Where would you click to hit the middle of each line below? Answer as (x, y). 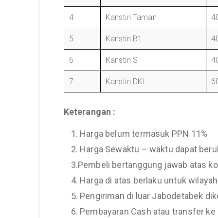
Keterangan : (90, 112)
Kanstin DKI (125, 82)
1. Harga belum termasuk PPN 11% (139, 134)
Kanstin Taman (131, 17)
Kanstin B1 (124, 39)
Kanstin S (122, 60)
